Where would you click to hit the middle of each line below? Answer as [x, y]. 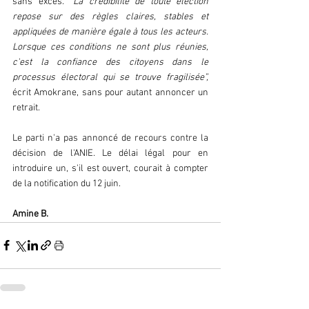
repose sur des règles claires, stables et [110, 17]
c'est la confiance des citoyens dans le [110, 62]
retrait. [26, 108]
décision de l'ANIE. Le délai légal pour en [110, 153]
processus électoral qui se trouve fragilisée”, [110, 77]
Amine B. [30, 214]
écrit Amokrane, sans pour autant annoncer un [110, 92]
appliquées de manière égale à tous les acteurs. [110, 32]
